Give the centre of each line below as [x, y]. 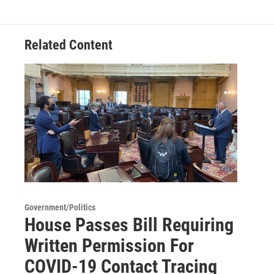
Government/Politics [60, 207]
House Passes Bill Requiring [129, 224]
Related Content [68, 45]
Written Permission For [109, 245]
